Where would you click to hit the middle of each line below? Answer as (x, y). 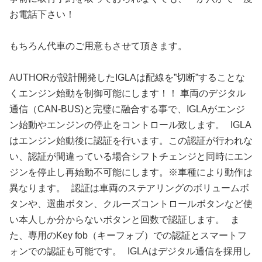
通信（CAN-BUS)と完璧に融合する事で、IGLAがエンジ (127, 109)
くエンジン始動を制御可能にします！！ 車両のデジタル (127, 93)
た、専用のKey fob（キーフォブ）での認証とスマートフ (128, 235)
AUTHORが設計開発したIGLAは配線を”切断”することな (127, 77)
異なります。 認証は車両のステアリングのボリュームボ (129, 188)
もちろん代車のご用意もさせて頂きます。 (98, 46)
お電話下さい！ (42, 14)
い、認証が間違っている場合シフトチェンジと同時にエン (131, 156)
